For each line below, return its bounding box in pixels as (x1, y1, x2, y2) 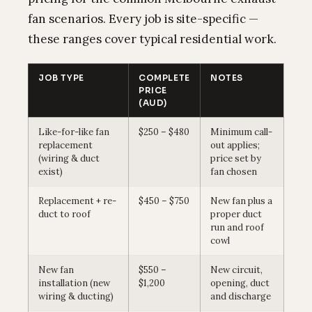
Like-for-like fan (38, 126, 109, 138)
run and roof (210, 221, 264, 233)
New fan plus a (210, 195, 272, 207)
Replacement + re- (38, 195, 116, 207)
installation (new (38, 277, 110, 289)
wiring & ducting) (38, 290, 114, 302)
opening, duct (210, 277, 270, 289)
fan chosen (210, 166, 257, 178)
